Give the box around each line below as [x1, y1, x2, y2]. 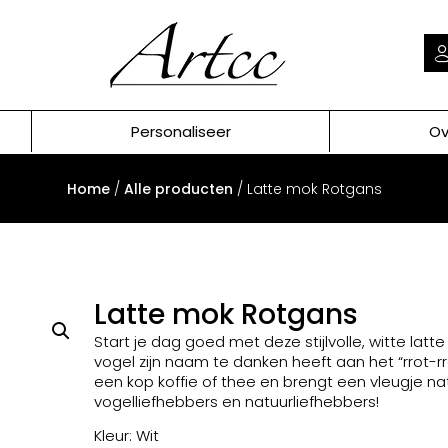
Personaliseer [130, 120, 231, 142]
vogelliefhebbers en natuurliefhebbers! [93, 391, 379, 412]
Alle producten [123, 179, 233, 199]
